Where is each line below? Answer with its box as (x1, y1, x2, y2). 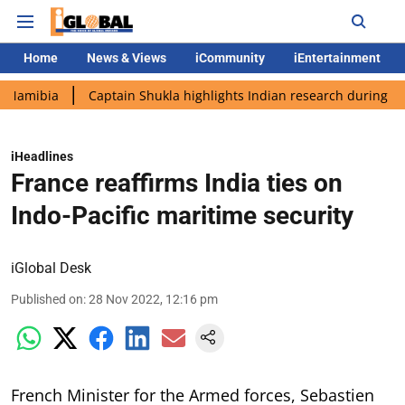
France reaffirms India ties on (11, 168, 343, 198)
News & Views (87, 51, 166, 65)
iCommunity (195, 51, 265, 65)
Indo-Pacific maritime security (11, 201, 353, 231)
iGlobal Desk (11, 259, 91, 277)
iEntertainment (294, 51, 381, 65)
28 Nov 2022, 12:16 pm (89, 292, 218, 306)
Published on (11, 292, 83, 306)
